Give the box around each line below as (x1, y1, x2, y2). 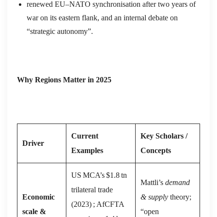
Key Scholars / (140, 131, 187, 140)
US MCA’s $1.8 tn (71, 170, 127, 179)
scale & (22, 207, 46, 216)
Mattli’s (140, 178, 165, 186)
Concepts (140, 146, 171, 155)
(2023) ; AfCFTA (71, 200, 124, 208)
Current (71, 131, 98, 140)
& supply (140, 192, 168, 201)
